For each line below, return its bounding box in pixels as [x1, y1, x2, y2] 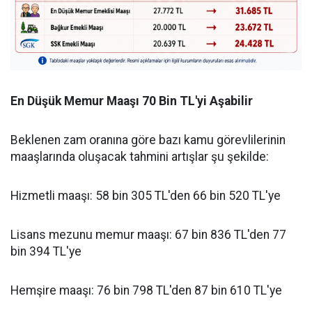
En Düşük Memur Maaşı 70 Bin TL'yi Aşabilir [10, 94, 253, 109]
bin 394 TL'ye [10, 244, 81, 259]
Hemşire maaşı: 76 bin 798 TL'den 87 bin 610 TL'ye [10, 283, 282, 298]
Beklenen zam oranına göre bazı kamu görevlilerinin [10, 133, 286, 148]
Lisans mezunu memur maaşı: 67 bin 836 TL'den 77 [10, 228, 286, 242]
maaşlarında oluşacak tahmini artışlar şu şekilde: [10, 150, 269, 164]
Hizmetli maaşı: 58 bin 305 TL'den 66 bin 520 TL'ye [10, 189, 281, 203]
